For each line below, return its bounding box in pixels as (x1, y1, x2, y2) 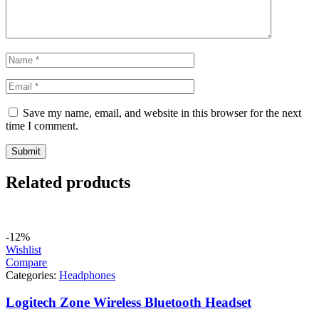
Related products (6, 172, 130, 192)
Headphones (59, 268, 115, 281)
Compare (6, 256, 47, 268)
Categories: (6, 268, 59, 281)
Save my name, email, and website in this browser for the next (23, 106, 301, 119)
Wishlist (6, 243, 41, 256)
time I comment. (6, 119, 78, 132)
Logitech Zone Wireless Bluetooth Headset (6, 295, 251, 310)
